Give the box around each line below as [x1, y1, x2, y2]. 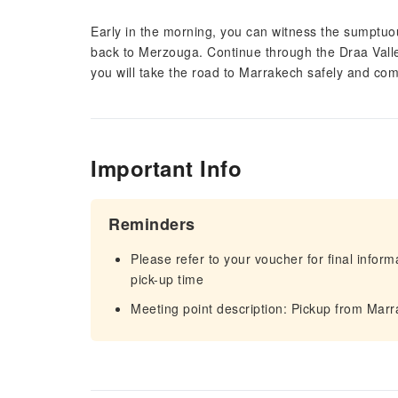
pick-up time [131, 270, 203, 288]
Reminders [108, 212, 195, 235]
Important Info [91, 153, 242, 183]
